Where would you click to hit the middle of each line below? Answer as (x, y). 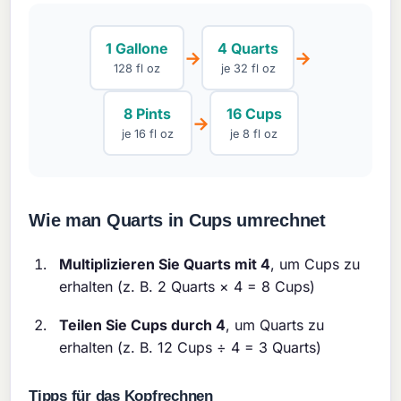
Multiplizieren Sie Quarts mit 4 (165, 264)
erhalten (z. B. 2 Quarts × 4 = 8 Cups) (188, 287)
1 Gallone (137, 49)
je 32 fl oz (248, 69)
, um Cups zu (316, 264)
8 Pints (147, 114)
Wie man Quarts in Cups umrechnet (177, 221)
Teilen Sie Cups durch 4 (143, 325)
